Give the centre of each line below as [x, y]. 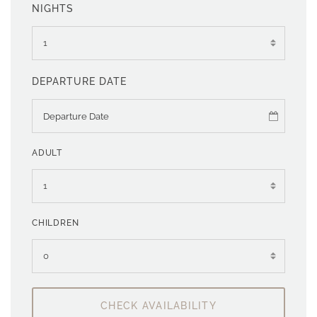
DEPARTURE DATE [80, 81]
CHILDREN [56, 223]
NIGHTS [53, 8]
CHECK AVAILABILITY [158, 305]
